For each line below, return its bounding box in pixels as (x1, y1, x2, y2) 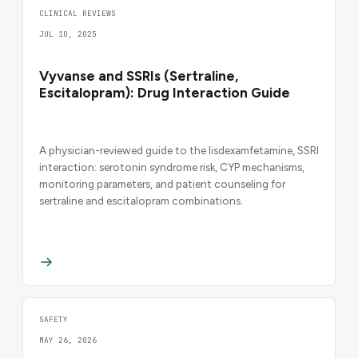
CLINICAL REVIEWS (39, 8, 116, 19)
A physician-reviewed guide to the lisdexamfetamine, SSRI (39, 143, 319, 157)
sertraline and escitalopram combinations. (39, 193, 243, 207)
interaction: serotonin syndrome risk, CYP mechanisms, (39, 160, 304, 173)
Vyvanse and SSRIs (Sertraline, (39, 68, 238, 85)
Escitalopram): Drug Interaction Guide (39, 85, 290, 101)
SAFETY (39, 314, 68, 325)
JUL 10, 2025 (39, 29, 97, 40)
